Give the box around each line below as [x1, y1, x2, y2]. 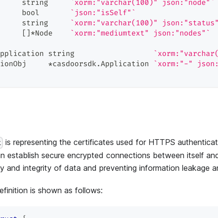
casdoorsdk [53, 59, 96, 69]
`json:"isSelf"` [70, 8, 136, 18]
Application [101, 59, 153, 69]
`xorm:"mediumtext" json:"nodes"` [70, 29, 210, 38]
